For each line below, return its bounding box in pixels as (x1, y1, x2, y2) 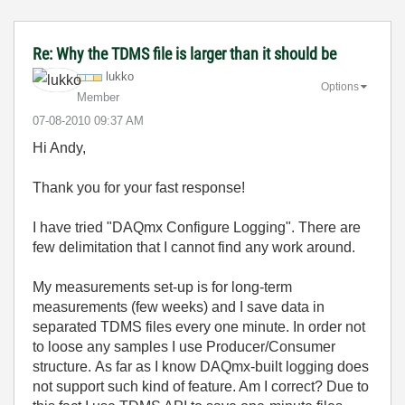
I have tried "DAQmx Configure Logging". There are (33, 220, 361, 235)
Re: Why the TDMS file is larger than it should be (33, 44, 336, 63)
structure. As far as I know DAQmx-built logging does (33, 359, 369, 374)
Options (321, 80, 359, 93)
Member (77, 90, 119, 104)
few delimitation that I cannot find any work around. (33, 240, 355, 255)
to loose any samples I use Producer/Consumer (33, 339, 335, 354)
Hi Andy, (33, 140, 86, 155)
